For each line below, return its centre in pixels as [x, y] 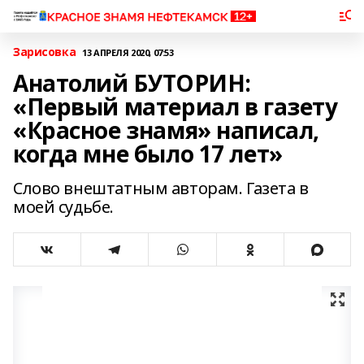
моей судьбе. [63, 207]
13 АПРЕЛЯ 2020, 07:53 [128, 52]
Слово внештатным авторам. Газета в [161, 188]
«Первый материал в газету [175, 106]
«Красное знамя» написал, [166, 130]
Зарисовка [45, 52]
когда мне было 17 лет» [148, 154]
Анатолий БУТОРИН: [132, 83]
